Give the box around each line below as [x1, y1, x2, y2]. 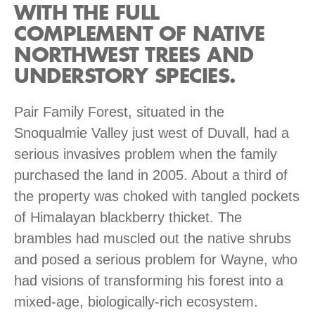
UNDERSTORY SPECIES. [14, 66, 236, 86]
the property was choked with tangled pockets [14, 188, 300, 204]
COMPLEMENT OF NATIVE [14, 24, 264, 44]
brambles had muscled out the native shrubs [14, 230, 291, 246]
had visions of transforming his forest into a [14, 272, 283, 288]
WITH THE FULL [14, 3, 160, 23]
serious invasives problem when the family [14, 146, 277, 162]
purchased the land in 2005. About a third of [14, 167, 288, 183]
